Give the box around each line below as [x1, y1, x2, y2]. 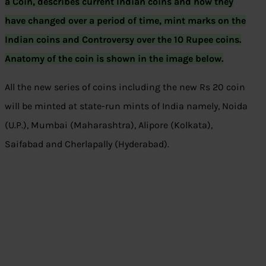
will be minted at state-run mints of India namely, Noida [5, 100, 248, 112]
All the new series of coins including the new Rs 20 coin [5, 81, 245, 93]
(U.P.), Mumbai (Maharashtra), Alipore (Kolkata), [5, 119, 213, 131]
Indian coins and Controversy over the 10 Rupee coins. [5, 34, 241, 46]
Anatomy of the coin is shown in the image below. [5, 53, 223, 65]
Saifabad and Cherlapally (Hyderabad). [5, 138, 169, 150]
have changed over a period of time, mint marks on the [5, 15, 246, 27]
